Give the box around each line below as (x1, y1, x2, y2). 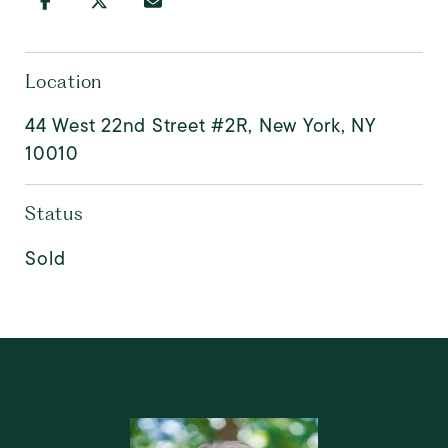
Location (25, 70, 102, 93)
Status (25, 202, 84, 225)
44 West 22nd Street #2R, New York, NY (25, 112, 376, 139)
